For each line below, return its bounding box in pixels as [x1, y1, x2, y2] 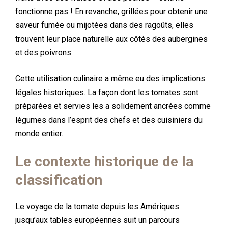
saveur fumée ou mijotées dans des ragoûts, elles [15, 20, 193, 30]
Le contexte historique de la [15, 153, 193, 170]
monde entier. [15, 129, 63, 138]
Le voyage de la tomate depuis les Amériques [15, 202, 179, 211]
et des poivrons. [15, 48, 73, 58]
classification [15, 172, 102, 188]
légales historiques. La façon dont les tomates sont [15, 88, 198, 97]
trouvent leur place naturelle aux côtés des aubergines [15, 34, 208, 44]
